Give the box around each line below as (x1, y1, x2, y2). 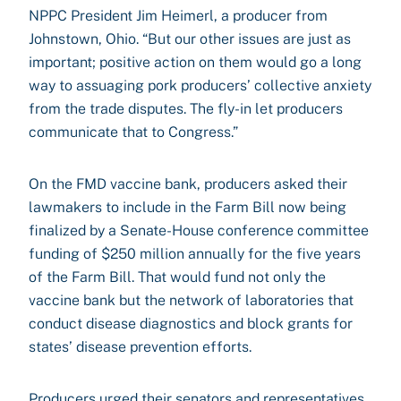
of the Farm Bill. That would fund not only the (29, 269, 326, 286)
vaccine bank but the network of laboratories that (29, 292, 354, 309)
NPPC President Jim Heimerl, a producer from (29, 7, 328, 24)
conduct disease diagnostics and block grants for (29, 315, 353, 332)
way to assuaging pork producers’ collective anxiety (29, 77, 371, 94)
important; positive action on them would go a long (29, 54, 362, 71)
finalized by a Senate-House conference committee (29, 222, 369, 239)
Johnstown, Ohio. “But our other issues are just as (29, 30, 351, 47)
